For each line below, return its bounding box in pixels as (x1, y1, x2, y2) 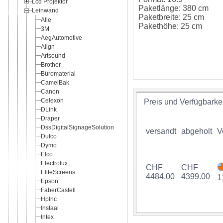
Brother (41, 61, 61, 68)
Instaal (41, 204, 59, 212)
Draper (41, 114, 60, 122)
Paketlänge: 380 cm (138, 4, 209, 13)
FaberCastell (41, 186, 76, 194)
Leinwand (32, 6, 59, 14)
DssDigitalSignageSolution (41, 123, 114, 131)
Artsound (41, 52, 65, 59)
